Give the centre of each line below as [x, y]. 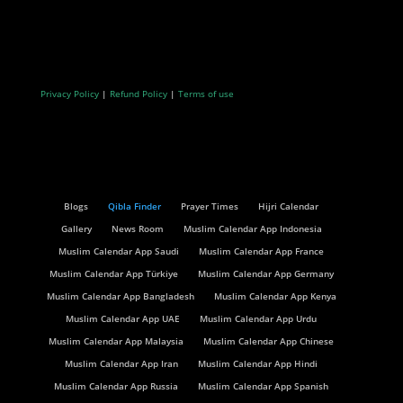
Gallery [76, 228]
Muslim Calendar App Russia [116, 385]
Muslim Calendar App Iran [122, 363]
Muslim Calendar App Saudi [119, 251]
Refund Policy [138, 94]
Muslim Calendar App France [262, 251]
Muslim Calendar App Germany [265, 273]
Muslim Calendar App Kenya [275, 296]
